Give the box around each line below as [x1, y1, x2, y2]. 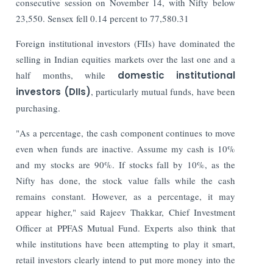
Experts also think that [144, 221, 236, 234]
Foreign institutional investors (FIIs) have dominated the [16, 37, 235, 49]
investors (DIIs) [16, 85, 91, 98]
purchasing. [16, 101, 61, 114]
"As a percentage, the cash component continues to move [16, 126, 235, 139]
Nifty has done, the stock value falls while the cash [16, 174, 235, 186]
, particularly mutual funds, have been [90, 85, 236, 97]
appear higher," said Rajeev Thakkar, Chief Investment [16, 205, 235, 218]
